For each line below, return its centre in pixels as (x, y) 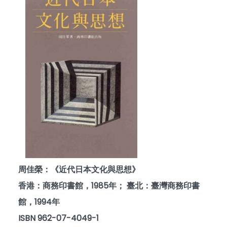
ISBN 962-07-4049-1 (59, 218)
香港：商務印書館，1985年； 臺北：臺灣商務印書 (109, 186)
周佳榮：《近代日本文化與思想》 (79, 169)
